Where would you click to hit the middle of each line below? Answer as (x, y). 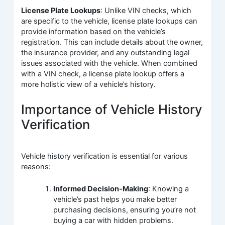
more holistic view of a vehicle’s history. (89, 85)
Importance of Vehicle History (112, 109)
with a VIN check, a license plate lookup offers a (103, 74)
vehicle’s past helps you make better (115, 200)
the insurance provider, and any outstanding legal (105, 53)
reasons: (36, 166)
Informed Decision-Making (101, 189)
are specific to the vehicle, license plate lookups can (109, 21)
